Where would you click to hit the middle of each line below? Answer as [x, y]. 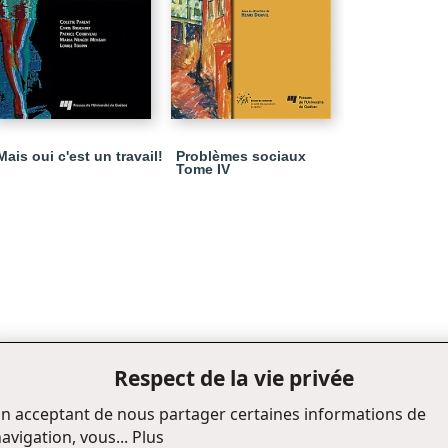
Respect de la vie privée [234, 378]
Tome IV [203, 169]
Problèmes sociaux [241, 156]
